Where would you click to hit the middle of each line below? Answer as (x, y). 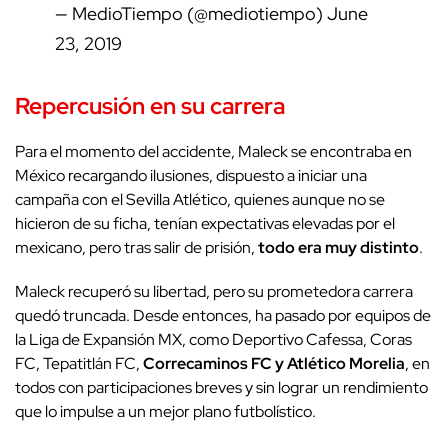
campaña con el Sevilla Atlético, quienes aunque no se (200, 199)
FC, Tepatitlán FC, (77, 363)
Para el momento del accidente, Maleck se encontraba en (213, 151)
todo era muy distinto (338, 247)
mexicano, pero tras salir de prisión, (136, 247)
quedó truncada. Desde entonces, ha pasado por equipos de (223, 315)
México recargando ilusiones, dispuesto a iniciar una (191, 175)
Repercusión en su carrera (150, 105)
